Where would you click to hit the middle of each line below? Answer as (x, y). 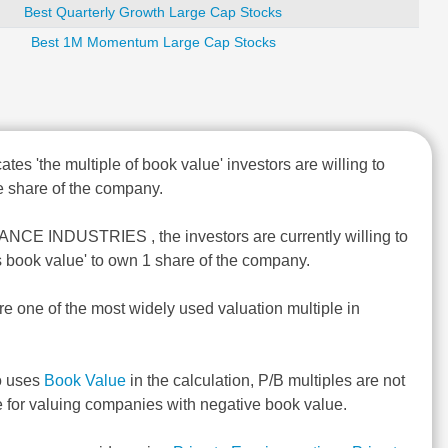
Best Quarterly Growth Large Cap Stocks (153, 12)
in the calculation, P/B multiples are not (265, 380)
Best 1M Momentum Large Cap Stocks (153, 42)
